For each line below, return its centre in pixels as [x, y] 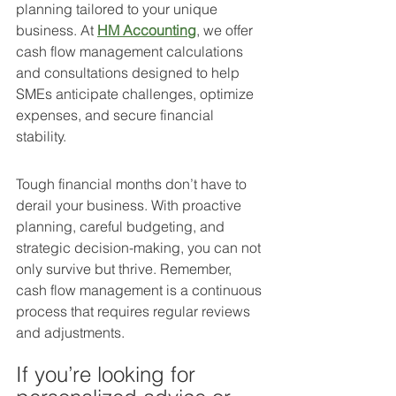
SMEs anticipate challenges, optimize [137, 94]
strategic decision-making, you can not [140, 247]
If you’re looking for [109, 374]
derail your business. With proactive [130, 205]
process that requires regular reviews [135, 311]
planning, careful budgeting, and [122, 226]
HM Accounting [147, 30]
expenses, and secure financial [117, 115]
